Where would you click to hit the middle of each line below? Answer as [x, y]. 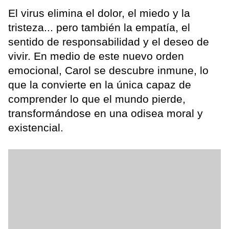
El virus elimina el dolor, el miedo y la [99, 13]
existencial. [36, 127]
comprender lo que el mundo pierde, [97, 99]
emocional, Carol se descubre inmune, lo [108, 70]
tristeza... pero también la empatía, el [99, 27]
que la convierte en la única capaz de [100, 84]
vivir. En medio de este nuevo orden [96, 56]
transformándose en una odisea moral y [106, 113]
